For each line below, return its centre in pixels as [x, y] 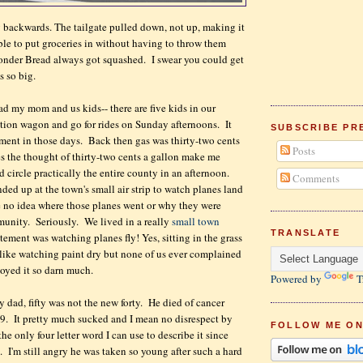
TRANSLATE [306, 233]
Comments [314, 178]
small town [196, 222]
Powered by [297, 278]
